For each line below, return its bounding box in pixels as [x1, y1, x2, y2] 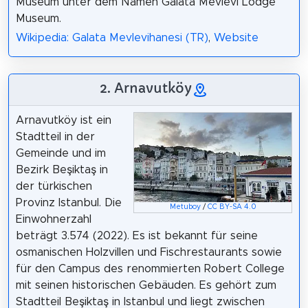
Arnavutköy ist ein [15, 115, 111, 126]
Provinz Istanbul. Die [15, 197, 122, 209]
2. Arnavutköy [100, 80, 192, 97]
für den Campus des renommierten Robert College [15, 263, 285, 275]
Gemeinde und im [15, 148, 106, 159]
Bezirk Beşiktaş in [15, 164, 108, 176]
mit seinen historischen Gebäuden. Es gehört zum [15, 280, 276, 291]
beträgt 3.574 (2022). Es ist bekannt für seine [15, 230, 258, 242]
